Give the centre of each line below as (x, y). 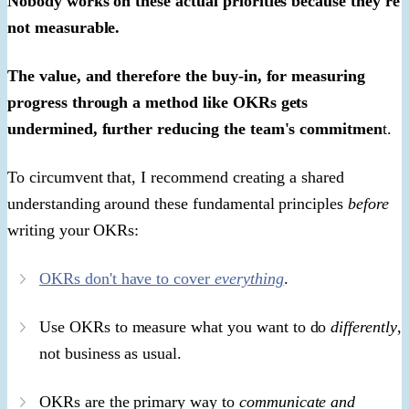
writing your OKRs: (73, 230)
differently (364, 326)
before (368, 203)
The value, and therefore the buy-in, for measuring (186, 75)
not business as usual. (111, 353)
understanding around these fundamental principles (178, 203)
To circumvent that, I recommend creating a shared (176, 177)
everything (249, 278)
